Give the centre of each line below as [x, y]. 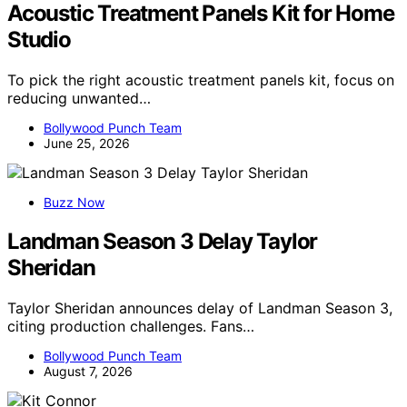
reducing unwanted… [79, 99]
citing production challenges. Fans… [131, 327]
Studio [39, 40]
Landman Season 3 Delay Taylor [163, 242]
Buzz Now [74, 203]
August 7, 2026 [88, 372]
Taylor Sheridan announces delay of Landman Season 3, [200, 308]
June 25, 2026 [87, 144]
